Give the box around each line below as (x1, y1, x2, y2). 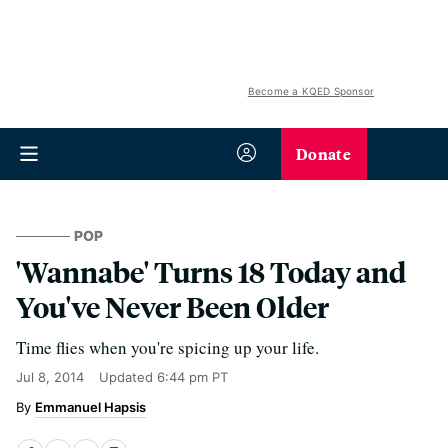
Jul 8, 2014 (16, 369, 84, 385)
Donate (296, 142, 351, 165)
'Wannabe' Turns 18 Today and (16, 253, 406, 290)
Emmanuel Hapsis (35, 399, 146, 415)
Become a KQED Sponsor (247, 85, 374, 97)
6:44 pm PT (157, 369, 228, 385)
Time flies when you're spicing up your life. (16, 336, 319, 359)
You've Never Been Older (16, 288, 329, 325)
